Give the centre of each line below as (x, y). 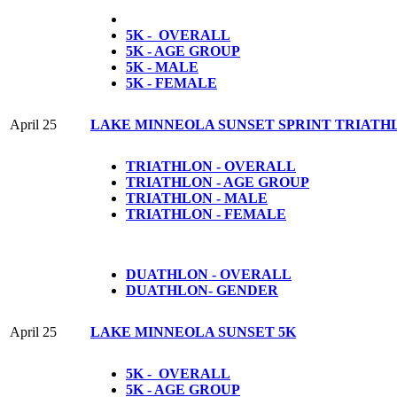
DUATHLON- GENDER (202, 290)
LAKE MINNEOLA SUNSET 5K (193, 331)
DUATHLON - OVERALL (209, 274)
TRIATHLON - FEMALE (206, 214)
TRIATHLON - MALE (197, 198)
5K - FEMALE (171, 82)
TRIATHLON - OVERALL (211, 166)
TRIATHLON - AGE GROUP (218, 182)
